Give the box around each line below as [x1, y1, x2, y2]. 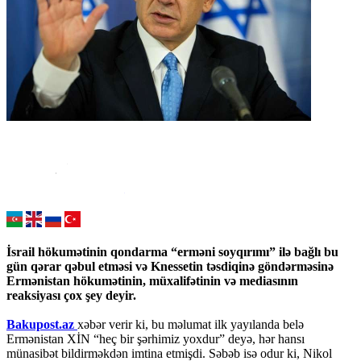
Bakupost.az [6, 317, 77, 332]
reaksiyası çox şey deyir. [6, 288, 136, 303]
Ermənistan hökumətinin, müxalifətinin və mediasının [6, 274, 298, 288]
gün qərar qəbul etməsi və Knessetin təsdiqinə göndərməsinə [6, 259, 334, 274]
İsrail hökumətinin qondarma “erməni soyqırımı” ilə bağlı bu [6, 245, 338, 259]
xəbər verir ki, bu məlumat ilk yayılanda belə [77, 317, 304, 332]
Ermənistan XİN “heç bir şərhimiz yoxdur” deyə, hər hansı [6, 332, 305, 346]
